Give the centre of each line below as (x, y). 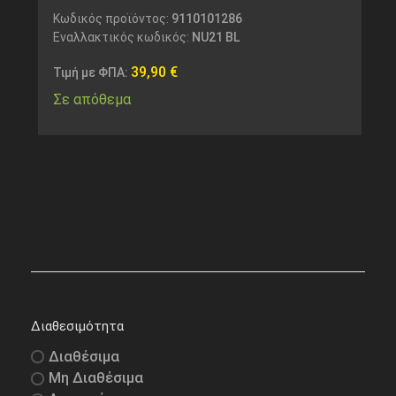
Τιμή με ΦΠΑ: (91, 73)
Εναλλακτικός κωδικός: (122, 38)
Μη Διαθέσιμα (96, 378)
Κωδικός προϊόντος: (112, 19)
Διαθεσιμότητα (77, 326)
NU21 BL (215, 38)
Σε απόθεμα (91, 100)
